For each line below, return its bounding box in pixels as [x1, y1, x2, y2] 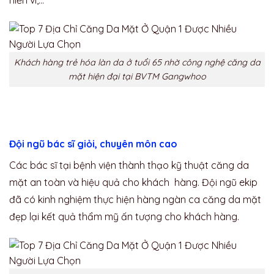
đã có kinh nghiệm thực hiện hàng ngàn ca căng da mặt [9, 193, 261, 206]
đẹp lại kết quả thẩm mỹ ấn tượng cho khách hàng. [9, 210, 242, 223]
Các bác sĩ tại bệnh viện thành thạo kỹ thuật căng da [9, 159, 249, 172]
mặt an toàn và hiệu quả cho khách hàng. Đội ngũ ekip [9, 176, 257, 189]
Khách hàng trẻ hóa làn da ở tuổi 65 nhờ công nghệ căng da [13, 56, 261, 68]
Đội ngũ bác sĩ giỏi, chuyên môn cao [9, 138, 177, 150]
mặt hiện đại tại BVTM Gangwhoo [68, 70, 206, 82]
